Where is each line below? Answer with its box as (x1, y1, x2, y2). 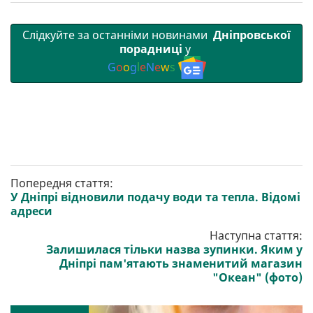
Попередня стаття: (10, 175, 113, 191)
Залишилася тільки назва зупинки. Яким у (46, 242, 303, 258)
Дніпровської (210, 27, 291, 43)
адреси (10, 203, 52, 219)
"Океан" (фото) (212, 270, 303, 286)
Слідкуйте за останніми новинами (22, 27, 210, 43)
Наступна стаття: (210, 228, 303, 244)
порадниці (119, 41, 182, 57)
